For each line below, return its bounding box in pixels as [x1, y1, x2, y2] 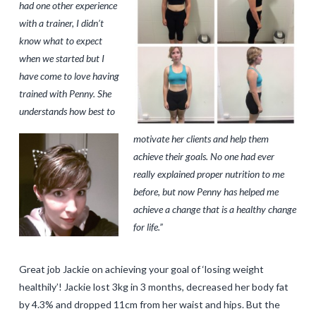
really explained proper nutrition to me [133, 168, 284, 181]
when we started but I [18, 51, 104, 64]
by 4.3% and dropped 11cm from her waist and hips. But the [18, 298, 280, 311]
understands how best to [18, 104, 115, 117]
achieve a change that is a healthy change [133, 203, 296, 216]
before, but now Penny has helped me [133, 186, 279, 198]
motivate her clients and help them [133, 133, 269, 145]
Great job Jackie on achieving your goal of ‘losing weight [18, 263, 264, 276]
